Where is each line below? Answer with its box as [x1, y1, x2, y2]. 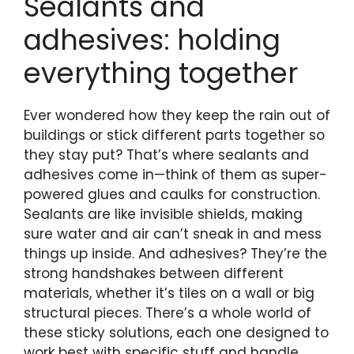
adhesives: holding [24, 20, 281, 59]
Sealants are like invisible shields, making [24, 204, 303, 224]
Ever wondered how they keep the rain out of [24, 105, 330, 125]
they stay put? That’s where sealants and [24, 145, 309, 164]
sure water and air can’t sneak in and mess [24, 224, 322, 243]
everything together [24, 53, 298, 92]
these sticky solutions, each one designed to [24, 322, 329, 342]
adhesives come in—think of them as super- [24, 164, 327, 184]
